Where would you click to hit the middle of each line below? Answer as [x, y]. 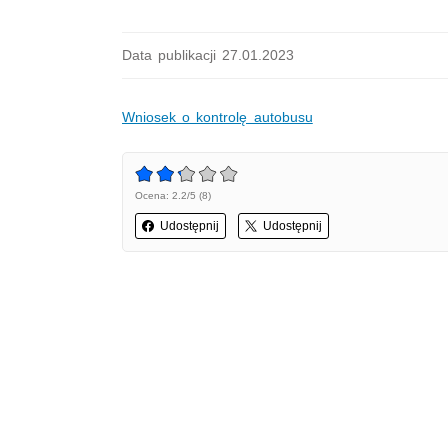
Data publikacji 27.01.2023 [208, 55]
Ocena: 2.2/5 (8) [173, 195]
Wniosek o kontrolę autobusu [217, 117]
